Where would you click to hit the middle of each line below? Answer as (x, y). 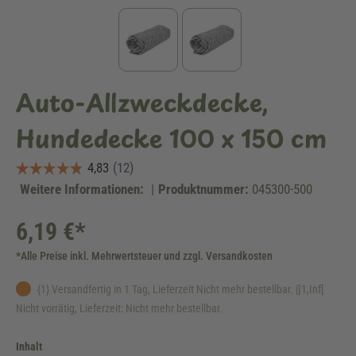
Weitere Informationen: (82, 189)
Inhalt (29, 346)
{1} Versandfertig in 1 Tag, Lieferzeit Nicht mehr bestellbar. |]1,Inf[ (180, 289)
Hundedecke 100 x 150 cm (171, 138)
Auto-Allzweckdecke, (142, 102)
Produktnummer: (203, 189)
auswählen (67, 346)
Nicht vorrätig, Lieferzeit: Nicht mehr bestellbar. (119, 308)
